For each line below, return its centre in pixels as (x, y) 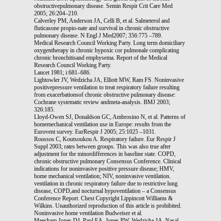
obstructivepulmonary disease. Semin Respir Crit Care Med (103, 6)
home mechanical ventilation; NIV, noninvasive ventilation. (102, 176)
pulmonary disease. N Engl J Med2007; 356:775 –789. (98, 35)
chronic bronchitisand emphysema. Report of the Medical (101, 57)
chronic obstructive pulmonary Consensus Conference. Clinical (108, 161)
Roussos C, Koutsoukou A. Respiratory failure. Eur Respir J (105, 139)
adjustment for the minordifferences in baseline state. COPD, (105, 154)
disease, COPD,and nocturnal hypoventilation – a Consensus (105, 191)
